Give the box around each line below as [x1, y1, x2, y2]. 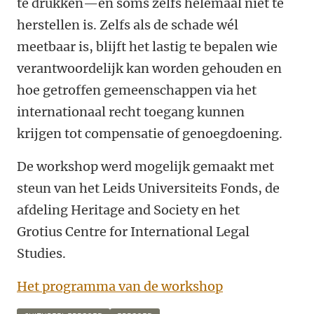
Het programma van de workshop [17, 278, 223, 295]
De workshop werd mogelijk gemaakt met [17, 158, 274, 175]
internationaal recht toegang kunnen [17, 104, 245, 121]
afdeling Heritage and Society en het [17, 202, 240, 219]
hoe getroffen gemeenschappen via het [17, 82, 257, 99]
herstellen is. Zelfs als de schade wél [17, 17, 238, 34]
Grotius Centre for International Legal [17, 224, 250, 240]
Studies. [17, 245, 66, 262]
